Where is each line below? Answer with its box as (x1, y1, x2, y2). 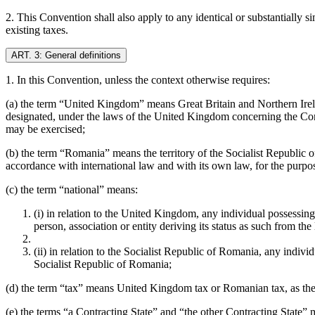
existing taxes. (6, 23, 68, 36)
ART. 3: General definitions (11, 49, 121, 60)
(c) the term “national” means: (6, 183, 138, 195)
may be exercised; (6, 122, 85, 135)
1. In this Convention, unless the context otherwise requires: (6, 73, 270, 86)
